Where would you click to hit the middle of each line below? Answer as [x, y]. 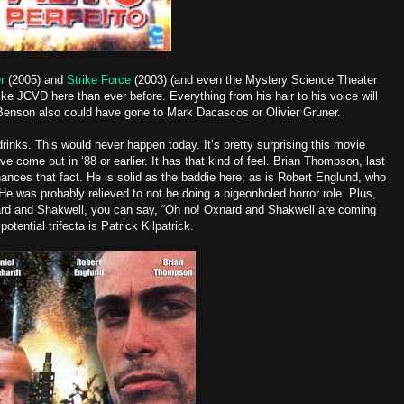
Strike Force [99, 80]
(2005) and [36, 80]
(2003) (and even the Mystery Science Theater [254, 80]
